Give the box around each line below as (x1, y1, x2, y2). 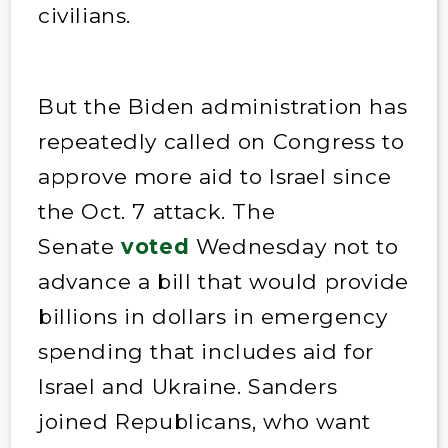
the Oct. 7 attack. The (37, 198, 276, 224)
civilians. (37, 2, 138, 28)
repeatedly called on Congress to (37, 128, 405, 154)
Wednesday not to (189, 233, 399, 259)
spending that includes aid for (37, 338, 374, 364)
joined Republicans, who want (37, 408, 371, 434)
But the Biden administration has (37, 93, 408, 119)
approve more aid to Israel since (37, 163, 392, 189)
